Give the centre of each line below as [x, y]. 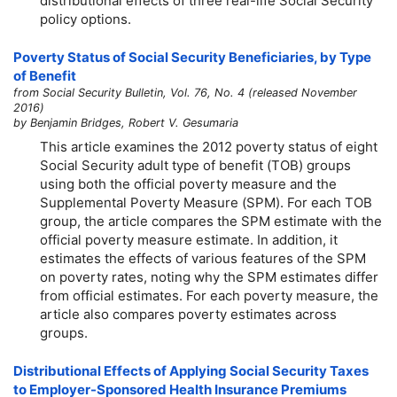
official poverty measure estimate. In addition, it [189, 239]
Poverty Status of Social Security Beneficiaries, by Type [192, 58]
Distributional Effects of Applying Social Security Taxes [191, 371]
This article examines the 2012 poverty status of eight [209, 146]
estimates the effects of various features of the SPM [203, 258]
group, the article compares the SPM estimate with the [211, 221]
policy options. [86, 19]
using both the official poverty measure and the [188, 183]
